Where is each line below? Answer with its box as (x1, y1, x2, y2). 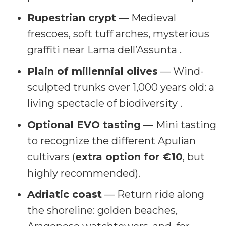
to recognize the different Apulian (27, 134, 196, 147)
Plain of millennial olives (27, 65, 158, 77)
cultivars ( (27, 150, 75, 163)
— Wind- (158, 65, 204, 77)
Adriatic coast (27, 188, 102, 200)
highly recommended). (27, 166, 140, 179)
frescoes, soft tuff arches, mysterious (27, 27, 209, 40)
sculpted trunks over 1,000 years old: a (27, 81, 214, 93)
